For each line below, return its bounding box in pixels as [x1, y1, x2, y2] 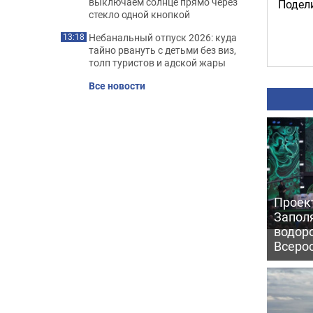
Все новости [89, 79, 145, 92]
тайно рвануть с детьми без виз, [89, 43, 236, 57]
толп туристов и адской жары [89, 56, 226, 69]
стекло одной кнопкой [89, 8, 190, 21]
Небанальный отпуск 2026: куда [89, 31, 237, 44]
